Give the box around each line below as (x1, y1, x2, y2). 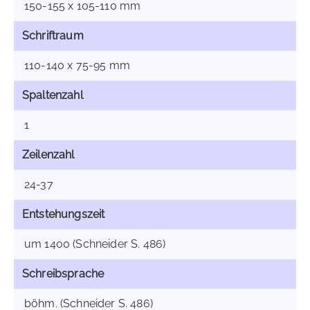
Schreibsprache (22, 267, 104, 280)
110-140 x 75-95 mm (24, 59, 130, 72)
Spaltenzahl (22, 89, 83, 102)
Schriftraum (22, 29, 84, 42)
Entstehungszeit (22, 208, 105, 221)
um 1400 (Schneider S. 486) (24, 237, 166, 250)
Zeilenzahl (22, 148, 75, 161)
